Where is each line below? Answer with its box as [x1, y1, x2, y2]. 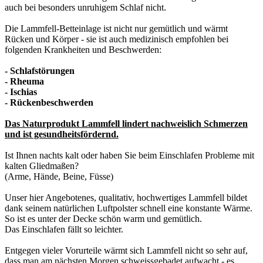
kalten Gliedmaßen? [5, 160, 79, 171]
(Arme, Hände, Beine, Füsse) [5, 171, 113, 181]
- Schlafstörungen [5, 65, 75, 76]
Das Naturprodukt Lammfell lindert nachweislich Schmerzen [5, 118, 248, 129]
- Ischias [5, 86, 37, 97]
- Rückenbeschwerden [5, 97, 93, 107]
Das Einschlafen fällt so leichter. [5, 224, 123, 234]
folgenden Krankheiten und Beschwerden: [5, 44, 161, 55]
